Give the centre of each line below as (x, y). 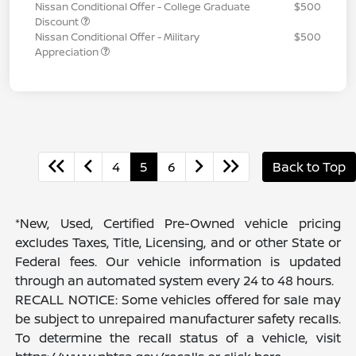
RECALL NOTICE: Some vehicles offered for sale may (178, 299)
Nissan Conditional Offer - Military (117, 36)
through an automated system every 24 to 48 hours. (175, 280)
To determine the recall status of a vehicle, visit (178, 337)
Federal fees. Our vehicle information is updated (178, 261)
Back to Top (309, 166)
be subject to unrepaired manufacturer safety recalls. (178, 318)
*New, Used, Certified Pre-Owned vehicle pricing (178, 223)
